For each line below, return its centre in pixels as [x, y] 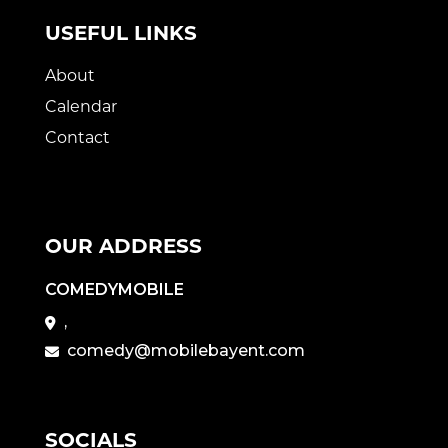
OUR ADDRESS [123, 245]
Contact [77, 137]
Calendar [81, 106]
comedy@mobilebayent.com [186, 350]
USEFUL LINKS [121, 32]
